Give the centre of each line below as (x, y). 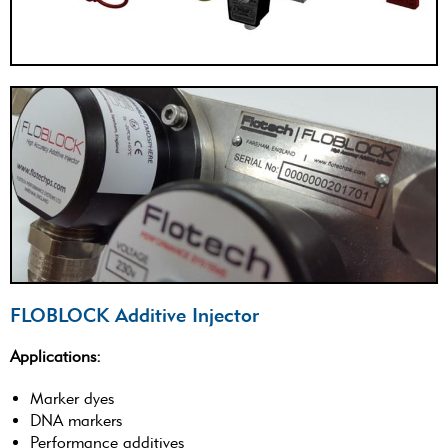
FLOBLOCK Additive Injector (134, 315)
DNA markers (76, 421)
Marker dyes (72, 399)
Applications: (55, 357)
